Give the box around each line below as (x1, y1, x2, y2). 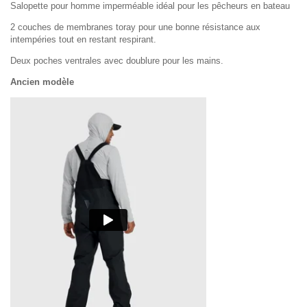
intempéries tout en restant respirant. (10, 34, 156, 45)
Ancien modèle (10, 77, 74, 88)
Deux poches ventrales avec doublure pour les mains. (10, 56, 223, 66)
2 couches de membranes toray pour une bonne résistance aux (10, 22, 260, 33)
